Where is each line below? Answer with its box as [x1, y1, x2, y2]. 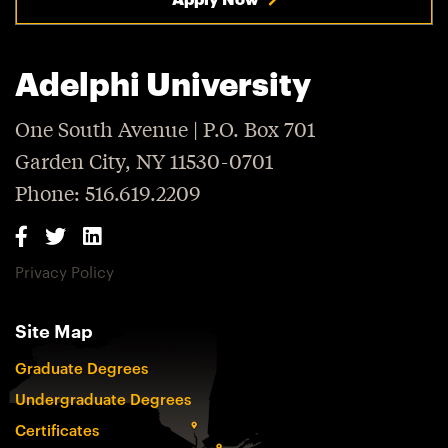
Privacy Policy [15, 263, 114, 281]
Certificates [15, 421, 99, 439]
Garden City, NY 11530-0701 [15, 147, 273, 174]
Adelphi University [15, 65, 311, 102]
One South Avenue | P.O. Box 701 [15, 115, 315, 142]
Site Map [15, 320, 93, 342]
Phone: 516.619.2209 [15, 179, 201, 206]
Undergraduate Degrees [15, 390, 191, 408]
